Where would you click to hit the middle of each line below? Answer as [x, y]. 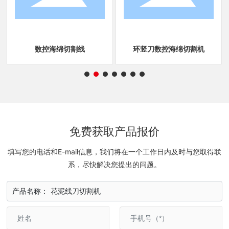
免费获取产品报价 [114, 132]
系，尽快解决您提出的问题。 [114, 165]
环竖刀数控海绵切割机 [169, 49]
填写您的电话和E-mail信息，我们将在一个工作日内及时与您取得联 [114, 152]
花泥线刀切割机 [76, 191]
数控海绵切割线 [60, 49]
